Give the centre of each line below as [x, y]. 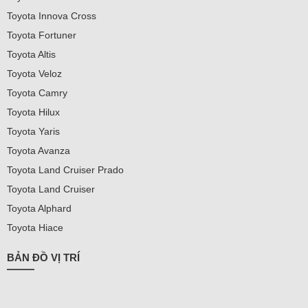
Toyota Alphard [39, 209]
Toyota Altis [31, 55]
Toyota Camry [37, 93]
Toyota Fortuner [42, 35]
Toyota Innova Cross [52, 16]
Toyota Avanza [38, 151]
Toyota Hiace [35, 228]
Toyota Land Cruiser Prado [65, 170]
